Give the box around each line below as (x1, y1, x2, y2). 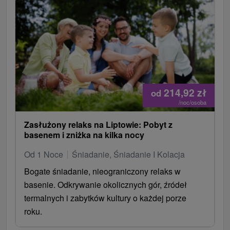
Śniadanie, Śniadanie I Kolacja (72, 148, 185, 160)
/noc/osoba (179, 98, 206, 106)
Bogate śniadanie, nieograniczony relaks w (24, 165, 181, 177)
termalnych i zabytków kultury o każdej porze (24, 191, 186, 204)
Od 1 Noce (24, 148, 63, 160)
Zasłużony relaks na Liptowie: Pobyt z (24, 118, 172, 130)
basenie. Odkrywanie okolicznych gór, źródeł (24, 178, 187, 190)
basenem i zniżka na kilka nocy (24, 128, 144, 141)
